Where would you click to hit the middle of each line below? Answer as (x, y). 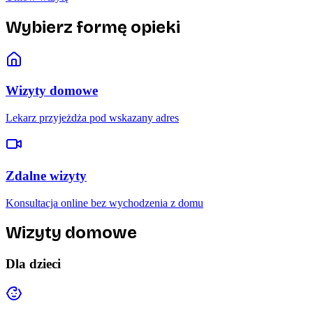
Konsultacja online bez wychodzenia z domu (104, 203)
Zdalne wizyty (46, 175)
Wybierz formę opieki (93, 27)
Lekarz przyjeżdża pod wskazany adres (92, 118)
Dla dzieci (33, 264)
